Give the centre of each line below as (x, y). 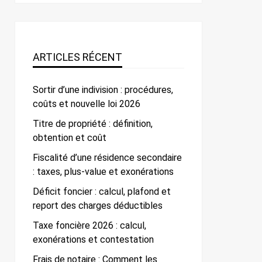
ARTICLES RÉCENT (77, 57)
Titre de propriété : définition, (93, 124)
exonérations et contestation (93, 240)
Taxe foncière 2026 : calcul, (89, 226)
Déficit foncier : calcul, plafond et (102, 192)
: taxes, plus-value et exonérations (103, 172)
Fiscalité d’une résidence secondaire (107, 158)
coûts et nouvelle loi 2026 (87, 104)
